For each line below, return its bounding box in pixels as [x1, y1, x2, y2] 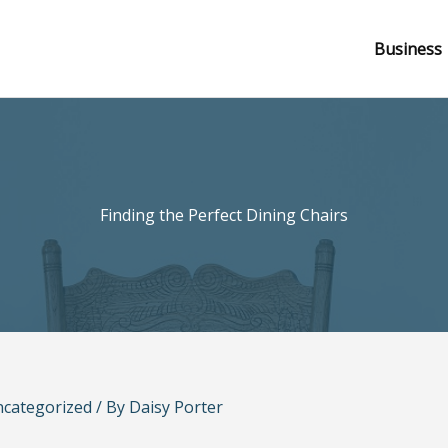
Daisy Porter [129, 396, 223, 419]
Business [374, 37, 442, 60]
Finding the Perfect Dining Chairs [100, 203, 348, 226]
